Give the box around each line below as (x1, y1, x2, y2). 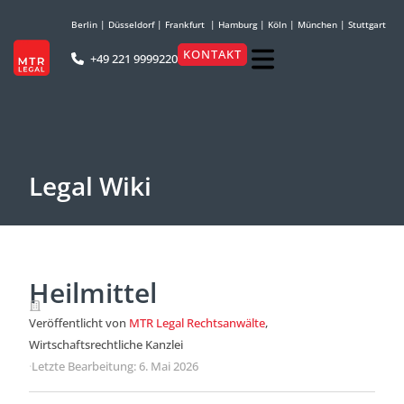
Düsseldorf (108, 18, 154, 31)
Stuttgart (348, 18, 386, 31)
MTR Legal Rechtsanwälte (129, 315, 265, 331)
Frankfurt (165, 18, 205, 31)
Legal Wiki (29, 169, 151, 203)
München (298, 18, 337, 31)
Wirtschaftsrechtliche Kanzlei (29, 336, 183, 353)
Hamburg (218, 18, 257, 31)
